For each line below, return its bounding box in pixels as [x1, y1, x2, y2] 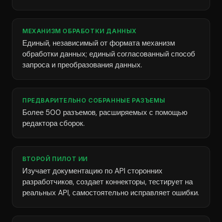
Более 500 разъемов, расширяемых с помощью [22, 108, 187, 117]
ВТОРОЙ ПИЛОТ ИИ [22, 155, 88, 163]
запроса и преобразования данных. [22, 60, 142, 70]
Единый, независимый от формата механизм [22, 38, 175, 48]
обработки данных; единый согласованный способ [22, 49, 195, 59]
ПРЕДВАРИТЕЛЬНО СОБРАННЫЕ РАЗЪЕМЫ [22, 97, 166, 104]
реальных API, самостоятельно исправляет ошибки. [22, 188, 199, 198]
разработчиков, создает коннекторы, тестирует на [22, 177, 193, 187]
